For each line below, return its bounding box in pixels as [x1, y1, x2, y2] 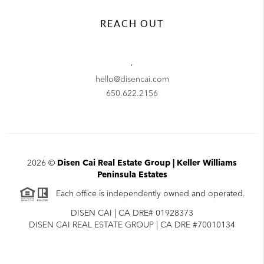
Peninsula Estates [97, 167, 167, 182]
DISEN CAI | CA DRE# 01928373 [71, 206, 193, 220]
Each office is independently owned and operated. [48, 186, 245, 201]
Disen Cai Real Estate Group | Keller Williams [57, 156, 237, 170]
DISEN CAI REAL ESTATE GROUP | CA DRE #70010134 [29, 217, 235, 232]
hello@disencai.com [95, 72, 169, 87]
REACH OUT [100, 18, 164, 29]
